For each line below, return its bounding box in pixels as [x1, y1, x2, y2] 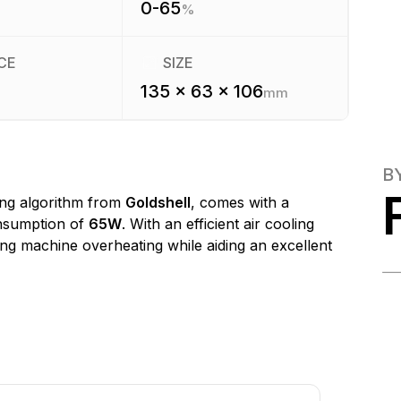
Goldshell [124, 193, 191, 211]
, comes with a [190, 193, 289, 211]
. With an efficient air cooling [121, 215, 314, 233]
